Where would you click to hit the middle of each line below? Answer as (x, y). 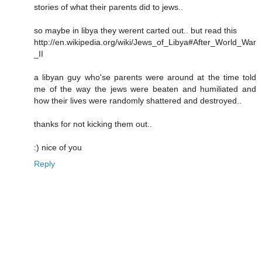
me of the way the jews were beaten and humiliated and (145, 89)
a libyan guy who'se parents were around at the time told (145, 77)
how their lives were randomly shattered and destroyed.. (138, 100)
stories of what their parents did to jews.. (108, 7)
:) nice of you (58, 147)
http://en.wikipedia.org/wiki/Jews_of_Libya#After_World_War (145, 42)
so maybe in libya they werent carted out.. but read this (135, 30)
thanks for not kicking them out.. (93, 124)
